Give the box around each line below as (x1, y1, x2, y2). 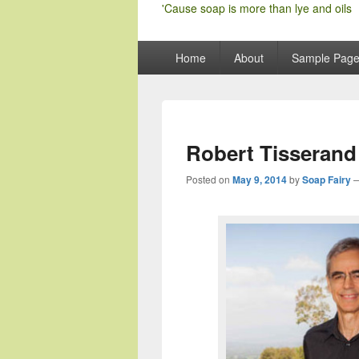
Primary (138, 41, 179, 58)
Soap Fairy (302, 172, 351, 187)
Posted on (186, 172, 232, 186)
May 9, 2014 (232, 172, 287, 187)
